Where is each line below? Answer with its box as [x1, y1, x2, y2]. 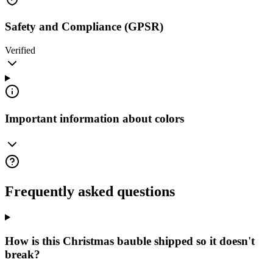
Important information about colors [5, 112, 184, 126]
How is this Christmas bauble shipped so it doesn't [5, 234, 255, 247]
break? [5, 247, 40, 261]
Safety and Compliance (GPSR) [5, 19, 163, 33]
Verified [5, 44, 35, 55]
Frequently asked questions [5, 183, 175, 199]
